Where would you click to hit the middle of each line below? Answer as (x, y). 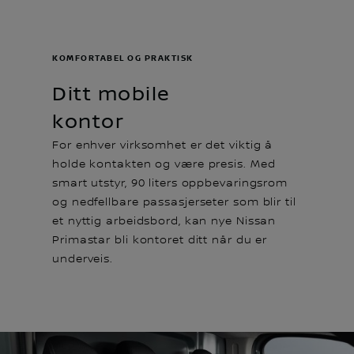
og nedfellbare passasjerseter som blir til (174, 202)
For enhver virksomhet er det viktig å (163, 145)
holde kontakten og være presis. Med (164, 164)
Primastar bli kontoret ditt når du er (160, 240)
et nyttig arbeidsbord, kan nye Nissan (164, 221)
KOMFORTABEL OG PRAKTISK (123, 58)
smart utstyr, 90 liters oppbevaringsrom (170, 183)
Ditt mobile (111, 94)
